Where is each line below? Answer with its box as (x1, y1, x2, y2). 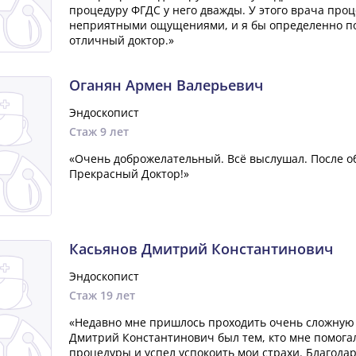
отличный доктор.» (68, 33, 174, 48)
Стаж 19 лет (68, 288, 135, 303)
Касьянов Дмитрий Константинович (68, 239, 333, 258)
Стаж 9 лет (68, 124, 129, 139)
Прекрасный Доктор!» (68, 166, 189, 181)
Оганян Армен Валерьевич (68, 75, 263, 95)
